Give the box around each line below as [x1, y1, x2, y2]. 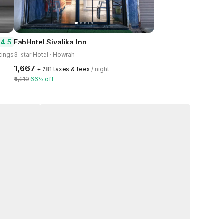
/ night [91, 66, 109, 73]
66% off [30, 75, 54, 83]
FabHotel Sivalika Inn [14, 38, 87, 46]
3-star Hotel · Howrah [14, 51, 75, 58]
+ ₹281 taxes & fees [37, 66, 90, 73]
